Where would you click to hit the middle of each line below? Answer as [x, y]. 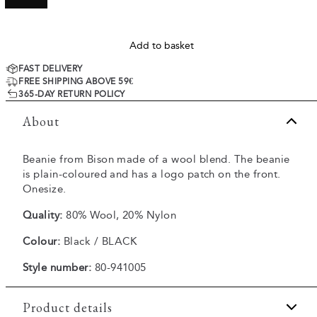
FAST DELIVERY [51, 69]
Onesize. [45, 189]
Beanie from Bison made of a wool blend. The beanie [156, 159]
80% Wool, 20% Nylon [120, 215]
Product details [68, 307]
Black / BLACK [99, 241]
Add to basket [161, 46]
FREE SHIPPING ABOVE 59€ [76, 81]
